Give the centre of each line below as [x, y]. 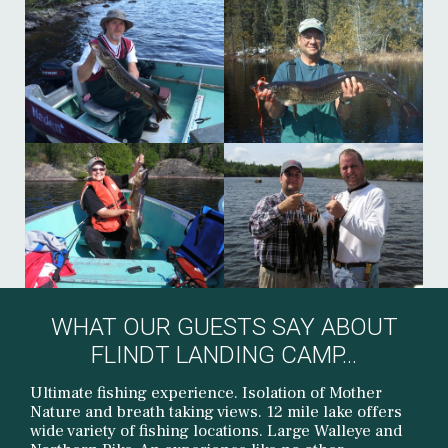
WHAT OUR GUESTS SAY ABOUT [224, 327]
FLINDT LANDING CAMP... [224, 355]
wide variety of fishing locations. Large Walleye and [216, 431]
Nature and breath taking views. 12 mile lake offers [216, 412]
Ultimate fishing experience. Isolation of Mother [206, 393]
